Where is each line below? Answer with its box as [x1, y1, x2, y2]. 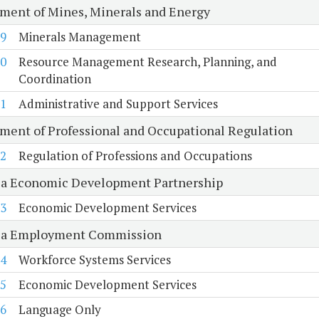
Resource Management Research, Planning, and [18, 53, 277, 70]
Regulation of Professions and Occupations [18, 147, 252, 164]
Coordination [18, 70, 91, 88]
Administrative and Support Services [18, 95, 218, 113]
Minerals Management [18, 28, 141, 46]
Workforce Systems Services [18, 251, 171, 268]
